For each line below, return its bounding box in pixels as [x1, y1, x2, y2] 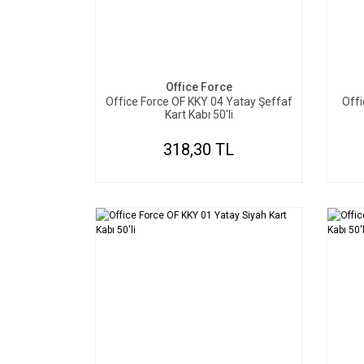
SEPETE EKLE [170, 41, 243, 55]
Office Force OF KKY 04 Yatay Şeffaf [105, 95, 292, 108]
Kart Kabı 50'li [164, 108, 233, 121]
